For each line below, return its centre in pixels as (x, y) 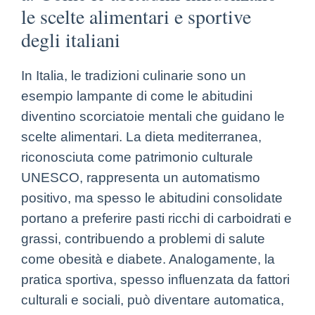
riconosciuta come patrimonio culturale (137, 157)
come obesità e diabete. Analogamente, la (148, 259)
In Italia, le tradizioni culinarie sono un (134, 75)
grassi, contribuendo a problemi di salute (143, 238)
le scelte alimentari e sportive (136, 16)
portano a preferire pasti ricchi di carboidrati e (156, 218)
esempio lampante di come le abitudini (137, 96)
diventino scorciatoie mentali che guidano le (153, 116)
